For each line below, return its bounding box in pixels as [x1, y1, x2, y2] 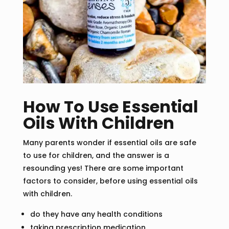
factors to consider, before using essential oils [22, 176, 198, 187]
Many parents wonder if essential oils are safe [22, 138, 196, 148]
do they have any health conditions [30, 209, 163, 220]
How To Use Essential [22, 95, 198, 119]
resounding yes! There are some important [22, 163, 184, 174]
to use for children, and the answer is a [22, 150, 169, 161]
